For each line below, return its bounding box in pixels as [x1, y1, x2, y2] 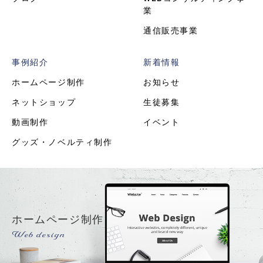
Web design [12, 230, 66, 241]
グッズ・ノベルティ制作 [12, 137, 113, 147]
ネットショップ [12, 97, 76, 107]
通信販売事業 [143, 26, 198, 36]
